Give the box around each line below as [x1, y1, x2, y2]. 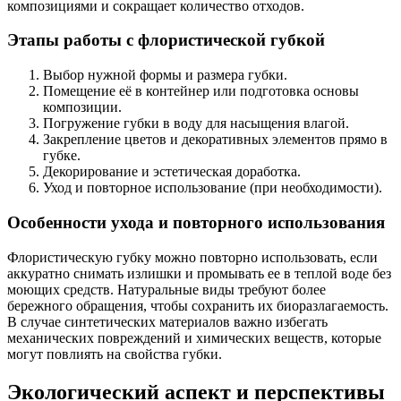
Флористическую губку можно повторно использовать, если [7, 249, 378, 265]
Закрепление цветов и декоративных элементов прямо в [43, 132, 388, 148]
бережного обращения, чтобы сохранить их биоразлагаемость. [7, 297, 388, 313]
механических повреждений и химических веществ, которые [7, 329, 381, 346]
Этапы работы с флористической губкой [7, 30, 325, 50]
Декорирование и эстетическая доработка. [43, 164, 301, 180]
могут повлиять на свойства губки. [7, 346, 222, 362]
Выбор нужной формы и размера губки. [43, 67, 287, 83]
